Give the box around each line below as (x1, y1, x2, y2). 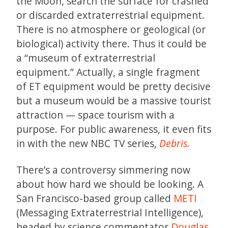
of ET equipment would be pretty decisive (16, 79, 211, 94)
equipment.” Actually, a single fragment (16, 65, 200, 79)
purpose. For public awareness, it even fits (16, 122, 211, 136)
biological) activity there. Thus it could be (16, 37, 207, 51)
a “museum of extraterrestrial (16, 51, 155, 65)
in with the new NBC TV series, (16, 136, 159, 151)
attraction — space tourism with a (16, 108, 175, 122)
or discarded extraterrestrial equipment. (16, 8, 205, 22)
